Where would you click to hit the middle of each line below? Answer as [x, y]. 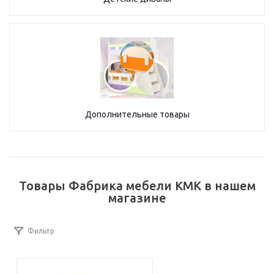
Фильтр [41, 231]
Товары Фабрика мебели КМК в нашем [137, 186]
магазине [137, 198]
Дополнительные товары [137, 114]
